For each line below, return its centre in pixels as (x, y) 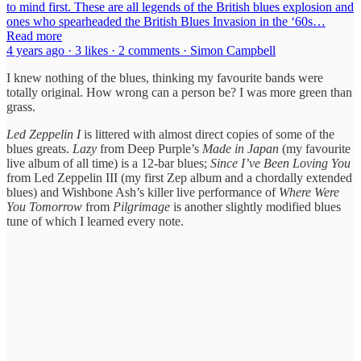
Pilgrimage (141, 206)
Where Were (309, 192)
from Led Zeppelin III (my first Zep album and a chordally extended (179, 177)
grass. (21, 106)
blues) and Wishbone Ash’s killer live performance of (143, 192)
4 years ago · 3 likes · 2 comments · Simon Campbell (141, 50)
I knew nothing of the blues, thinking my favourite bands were (165, 77)
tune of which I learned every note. (95, 221)
